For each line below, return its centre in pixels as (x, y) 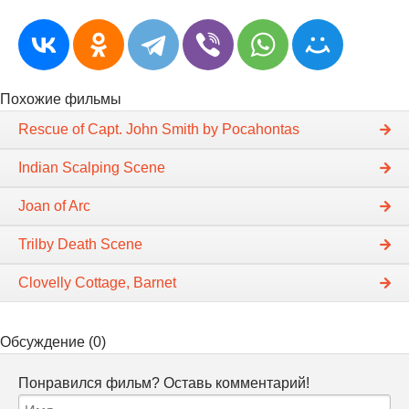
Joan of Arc (54, 206)
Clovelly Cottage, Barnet (97, 283)
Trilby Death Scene (80, 244)
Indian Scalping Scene (92, 168)
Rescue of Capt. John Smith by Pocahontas (159, 129)
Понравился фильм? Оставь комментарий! (164, 383)
